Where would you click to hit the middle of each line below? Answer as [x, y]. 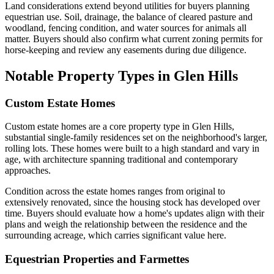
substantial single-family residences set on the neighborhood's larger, [136, 138]
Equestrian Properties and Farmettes [97, 259]
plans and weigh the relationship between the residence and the [126, 224]
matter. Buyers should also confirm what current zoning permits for [134, 39]
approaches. [28, 171]
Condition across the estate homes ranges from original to [115, 191]
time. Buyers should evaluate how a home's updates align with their [135, 213]
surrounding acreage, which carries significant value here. [116, 235]
